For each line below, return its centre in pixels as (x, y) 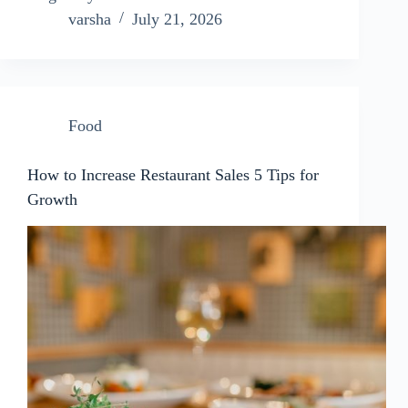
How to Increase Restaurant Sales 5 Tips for (173, 175)
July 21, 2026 (177, 19)
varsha (90, 19)
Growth (52, 199)
